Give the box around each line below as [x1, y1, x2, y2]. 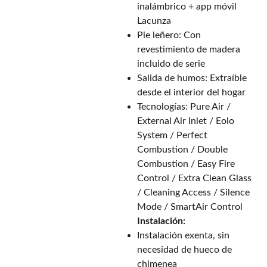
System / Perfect [137, 131, 207, 140]
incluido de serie [137, 59, 205, 69]
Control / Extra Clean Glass [137, 173, 252, 183]
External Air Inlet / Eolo [137, 116, 234, 126]
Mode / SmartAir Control [137, 202, 243, 212]
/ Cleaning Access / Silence [137, 188, 250, 197]
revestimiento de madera [137, 45, 240, 54]
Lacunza [137, 16, 171, 26]
